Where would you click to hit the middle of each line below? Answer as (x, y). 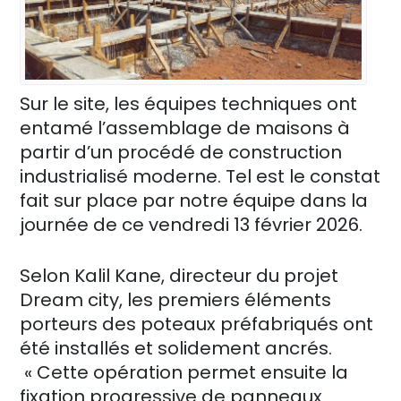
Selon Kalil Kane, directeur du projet (179, 275)
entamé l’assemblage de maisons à (185, 128)
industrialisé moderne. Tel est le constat (200, 176)
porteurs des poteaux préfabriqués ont (196, 324)
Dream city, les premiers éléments (175, 299)
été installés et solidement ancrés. (176, 348)
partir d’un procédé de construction (181, 152)
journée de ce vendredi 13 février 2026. (191, 224)
